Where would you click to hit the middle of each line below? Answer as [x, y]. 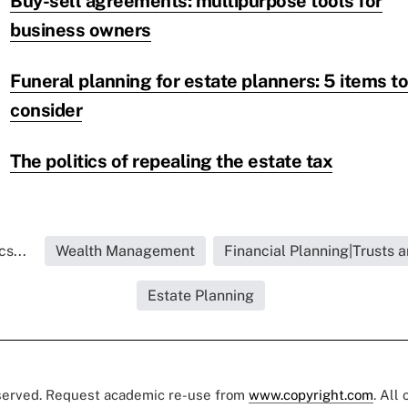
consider [46, 111]
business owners [81, 31]
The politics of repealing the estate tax [171, 162]
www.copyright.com [311, 395]
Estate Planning [200, 296]
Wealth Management [125, 251]
